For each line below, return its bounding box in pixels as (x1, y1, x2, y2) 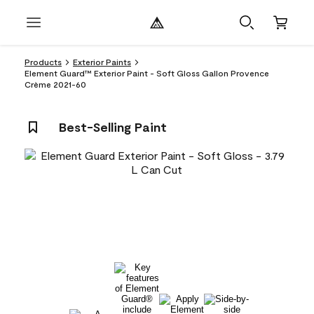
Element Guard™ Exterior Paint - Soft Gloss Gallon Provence (25, 68, 269, 78)
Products (25, 57, 62, 67)
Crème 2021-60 (25, 79, 86, 89)
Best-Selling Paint (59, 119, 167, 135)
